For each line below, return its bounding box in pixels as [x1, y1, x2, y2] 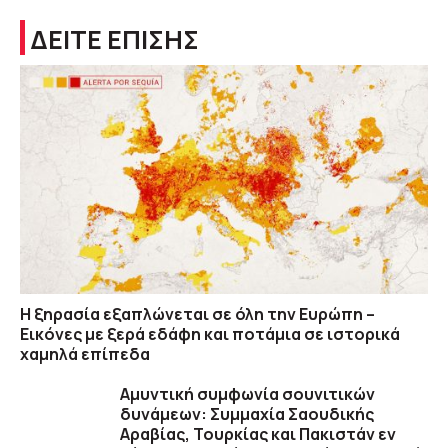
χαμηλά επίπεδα [20, 343, 150, 366]
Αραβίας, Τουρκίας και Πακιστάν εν [120, 423, 396, 446]
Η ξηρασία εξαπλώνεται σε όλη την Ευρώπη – [20, 303, 375, 326]
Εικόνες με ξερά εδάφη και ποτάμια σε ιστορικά [20, 323, 400, 346]
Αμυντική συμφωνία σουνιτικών [120, 383, 375, 406]
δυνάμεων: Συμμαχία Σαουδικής [120, 403, 374, 426]
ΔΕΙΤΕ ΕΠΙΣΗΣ [30, 21, 199, 57]
